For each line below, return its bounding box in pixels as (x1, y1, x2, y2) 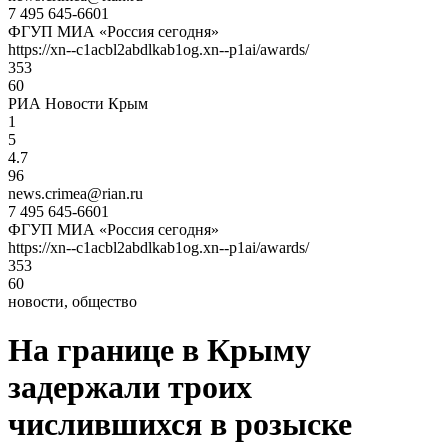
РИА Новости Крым (8, 95, 148, 112)
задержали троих (8, 369, 252, 406)
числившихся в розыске (8, 406, 352, 443)
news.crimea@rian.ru (8, 185, 143, 202)
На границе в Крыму (8, 332, 311, 369)
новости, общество (8, 293, 137, 310)
